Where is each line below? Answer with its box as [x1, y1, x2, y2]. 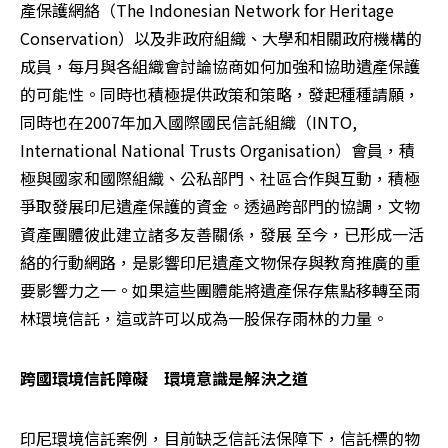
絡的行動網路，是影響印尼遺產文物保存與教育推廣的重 [20, 249, 420, 274]
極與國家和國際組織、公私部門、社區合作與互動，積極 [20, 165, 420, 190]
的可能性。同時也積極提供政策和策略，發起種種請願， [20, 81, 420, 106]
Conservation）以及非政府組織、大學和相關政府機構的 [20, 25, 422, 50]
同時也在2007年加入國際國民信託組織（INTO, [20, 109, 357, 134]
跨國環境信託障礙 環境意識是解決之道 [20, 365, 308, 390]
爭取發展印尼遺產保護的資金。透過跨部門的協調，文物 [20, 193, 420, 218]
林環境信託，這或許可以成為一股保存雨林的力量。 [20, 305, 388, 330]
